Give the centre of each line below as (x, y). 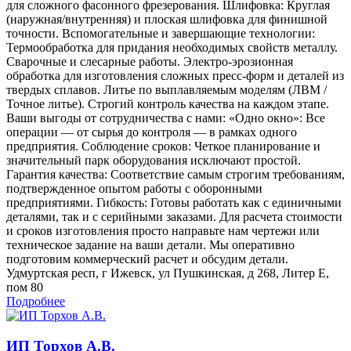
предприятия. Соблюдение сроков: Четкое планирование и (163, 147)
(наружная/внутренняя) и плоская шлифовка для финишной (167, 20)
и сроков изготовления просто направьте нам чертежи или (163, 231)
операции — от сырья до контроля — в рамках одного (152, 132)
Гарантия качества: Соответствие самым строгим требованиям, (175, 175)
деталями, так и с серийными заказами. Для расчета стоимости (174, 217)
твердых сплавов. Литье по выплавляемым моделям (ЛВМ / (166, 90)
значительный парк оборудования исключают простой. (154, 161)
